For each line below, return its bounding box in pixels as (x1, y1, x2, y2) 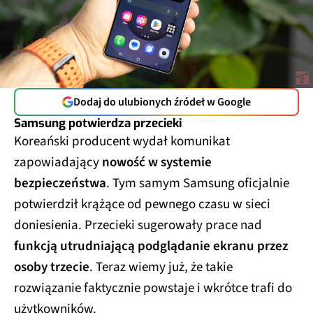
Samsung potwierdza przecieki (14, 115, 182, 131)
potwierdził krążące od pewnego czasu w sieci (14, 194, 270, 214)
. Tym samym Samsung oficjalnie (106, 173, 289, 193)
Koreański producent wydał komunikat (14, 131, 230, 151)
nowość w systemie (102, 152, 212, 172)
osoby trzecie (14, 257, 89, 277)
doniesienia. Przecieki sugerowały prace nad (14, 215, 262, 235)
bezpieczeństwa (14, 173, 106, 193)
